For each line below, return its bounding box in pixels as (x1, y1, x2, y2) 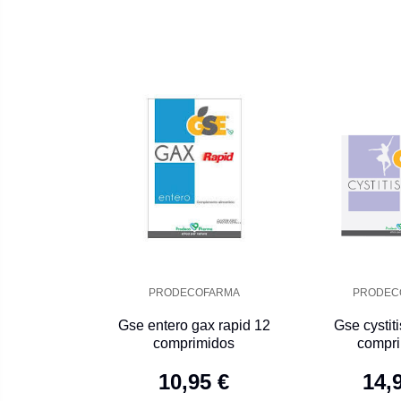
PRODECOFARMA (148, 286, 240, 300)
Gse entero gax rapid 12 (117, 318, 270, 334)
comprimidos (153, 336, 235, 352)
